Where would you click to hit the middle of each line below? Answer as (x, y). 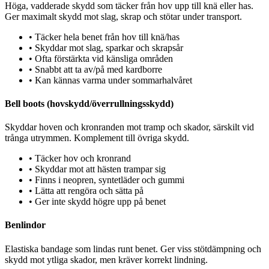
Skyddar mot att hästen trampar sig (100, 169)
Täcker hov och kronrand (83, 159)
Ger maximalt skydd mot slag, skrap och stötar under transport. (123, 16)
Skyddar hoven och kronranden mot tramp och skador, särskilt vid (129, 127)
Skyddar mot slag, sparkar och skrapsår (109, 47)
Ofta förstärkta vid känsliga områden (104, 58)
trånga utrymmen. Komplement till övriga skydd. (97, 138)
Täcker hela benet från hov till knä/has (107, 37)
